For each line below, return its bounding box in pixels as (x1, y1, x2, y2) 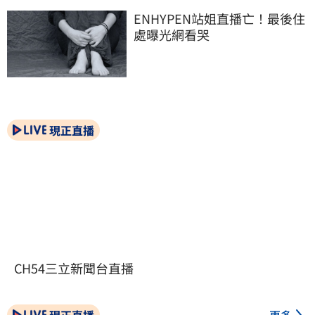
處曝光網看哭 (134, 25, 210, 44)
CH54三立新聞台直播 (14, 259, 134, 278)
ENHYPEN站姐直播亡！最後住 (134, 8, 305, 27)
